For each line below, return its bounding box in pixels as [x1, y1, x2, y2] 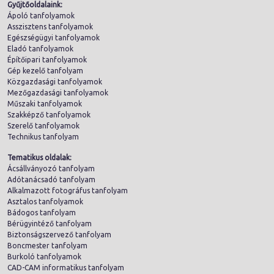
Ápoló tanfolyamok [7, 11, 75, 20]
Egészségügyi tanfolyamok [7, 33, 100, 42]
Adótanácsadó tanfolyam [7, 175, 95, 183]
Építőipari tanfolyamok [7, 55, 87, 64]
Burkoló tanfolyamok [7, 252, 81, 261]
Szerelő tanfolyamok [7, 121, 80, 130]
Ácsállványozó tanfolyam [7, 164, 95, 172]
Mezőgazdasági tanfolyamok [7, 88, 108, 97]
